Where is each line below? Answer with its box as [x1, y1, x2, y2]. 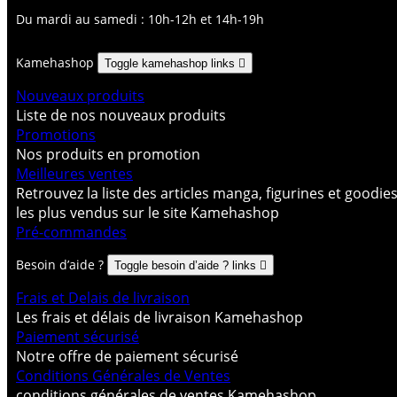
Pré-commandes [16, 222, 127, 242]
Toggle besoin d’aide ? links [114, 258, 260, 272]
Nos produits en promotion [16, 144, 200, 164]
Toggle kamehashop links [105, 56, 238, 70]
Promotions [16, 124, 96, 144]
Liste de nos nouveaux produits [16, 105, 226, 125]
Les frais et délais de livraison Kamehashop [16, 307, 303, 327]
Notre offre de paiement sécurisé [16, 346, 238, 366]
